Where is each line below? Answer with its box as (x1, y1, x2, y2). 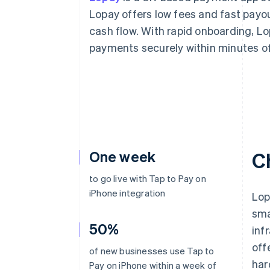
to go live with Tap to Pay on (89, 172, 206, 184)
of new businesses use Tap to (89, 245, 215, 257)
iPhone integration (89, 187, 166, 199)
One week (89, 147, 155, 166)
